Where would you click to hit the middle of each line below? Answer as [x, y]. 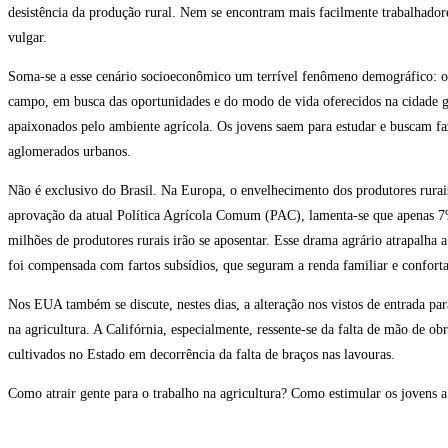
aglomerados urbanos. [69, 151]
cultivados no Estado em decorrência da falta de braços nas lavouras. [201, 354]
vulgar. [27, 37]
